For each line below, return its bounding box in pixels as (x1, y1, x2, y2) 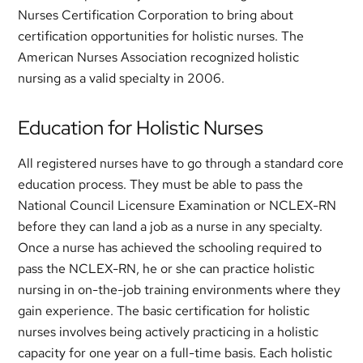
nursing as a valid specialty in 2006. (18, 70, 225, 87)
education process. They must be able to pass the (18, 176, 304, 193)
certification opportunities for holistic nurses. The (18, 28, 305, 45)
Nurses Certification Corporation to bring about (18, 6, 294, 23)
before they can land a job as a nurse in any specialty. (18, 218, 323, 235)
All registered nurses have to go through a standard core (18, 155, 344, 172)
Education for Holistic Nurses (18, 115, 264, 140)
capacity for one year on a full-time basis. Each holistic (18, 344, 333, 361)
